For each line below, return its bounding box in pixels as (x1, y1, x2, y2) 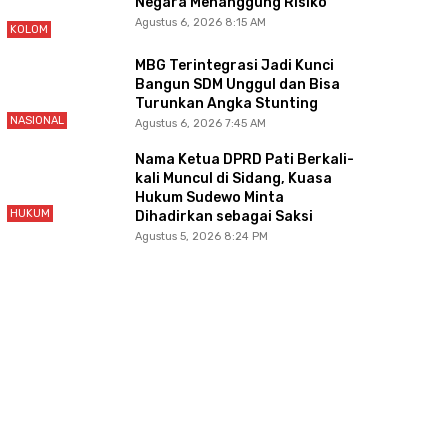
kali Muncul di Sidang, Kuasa (134, 169, 332, 187)
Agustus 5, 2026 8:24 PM (134, 229, 268, 243)
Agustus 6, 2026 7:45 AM (134, 117, 266, 131)
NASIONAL (9, 114, 64, 128)
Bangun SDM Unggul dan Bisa (134, 76, 340, 94)
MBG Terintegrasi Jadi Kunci (134, 57, 334, 75)
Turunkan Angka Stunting (134, 95, 318, 113)
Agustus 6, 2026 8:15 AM (134, 15, 266, 29)
